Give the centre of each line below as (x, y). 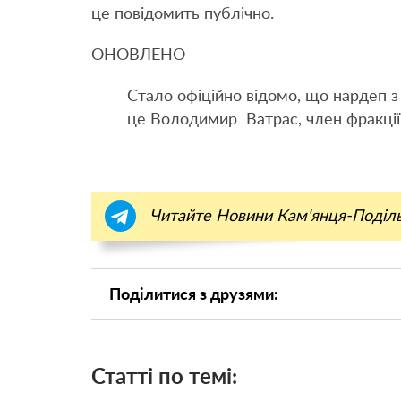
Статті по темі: (164, 378)
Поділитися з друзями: (194, 296)
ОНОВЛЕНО (138, 56)
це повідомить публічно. (183, 15)
